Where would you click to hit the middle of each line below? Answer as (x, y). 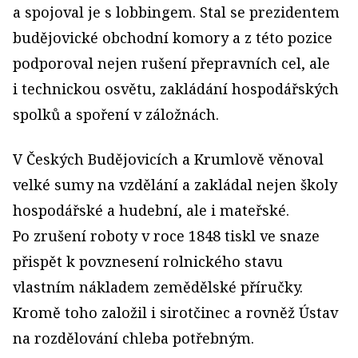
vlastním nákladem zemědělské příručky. (158, 286)
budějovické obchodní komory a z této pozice (173, 37)
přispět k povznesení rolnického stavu (148, 261)
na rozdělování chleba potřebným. (133, 338)
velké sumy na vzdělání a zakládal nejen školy (175, 184)
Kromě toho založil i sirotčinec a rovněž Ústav (175, 312)
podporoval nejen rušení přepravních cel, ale (171, 63)
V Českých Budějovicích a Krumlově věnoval (168, 159)
